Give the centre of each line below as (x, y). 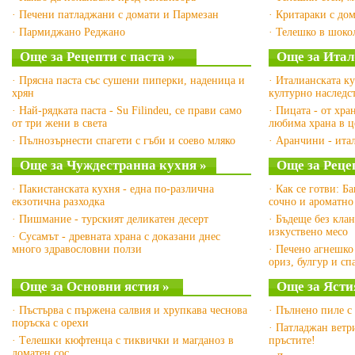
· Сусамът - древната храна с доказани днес (116, 237)
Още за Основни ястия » (95, 286)
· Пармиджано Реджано (69, 32)
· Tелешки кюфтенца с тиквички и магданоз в (123, 340)
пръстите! (292, 340)
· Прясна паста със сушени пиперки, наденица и (128, 80)
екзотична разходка (58, 202)
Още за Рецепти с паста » (97, 57)
